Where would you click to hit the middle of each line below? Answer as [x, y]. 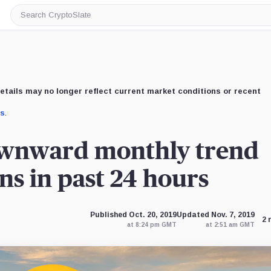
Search [35, 19]
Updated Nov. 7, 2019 [215, 215]
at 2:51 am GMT [230, 225]
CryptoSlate [46, 29]
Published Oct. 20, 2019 [133, 215]
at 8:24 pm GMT [152, 225]
